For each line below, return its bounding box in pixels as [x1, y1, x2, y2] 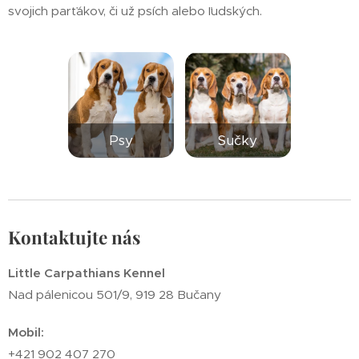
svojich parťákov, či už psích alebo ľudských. [8, 3, 265, 18]
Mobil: [8, 325, 44, 340]
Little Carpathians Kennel [8, 265, 165, 280]
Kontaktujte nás [8, 225, 140, 249]
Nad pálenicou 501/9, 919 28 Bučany [8, 287, 221, 302]
